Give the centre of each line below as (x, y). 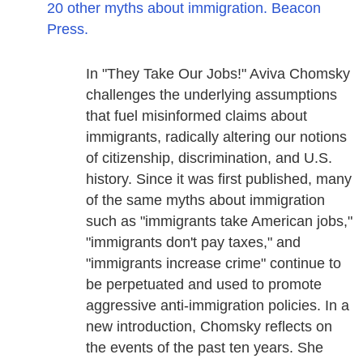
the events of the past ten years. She (205, 348)
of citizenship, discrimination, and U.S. (209, 158)
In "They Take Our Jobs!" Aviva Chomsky (218, 74)
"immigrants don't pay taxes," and (194, 243)
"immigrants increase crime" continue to (214, 264)
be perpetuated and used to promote (204, 285)
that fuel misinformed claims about (197, 116)
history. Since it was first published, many (219, 179)
